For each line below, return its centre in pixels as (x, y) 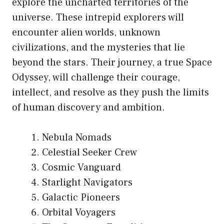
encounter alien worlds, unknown (86, 33)
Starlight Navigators (87, 183)
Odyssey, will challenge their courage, (96, 78)
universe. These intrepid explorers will (98, 18)
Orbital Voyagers (79, 213)
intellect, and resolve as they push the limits (110, 93)
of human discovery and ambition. (88, 108)
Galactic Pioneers (81, 198)
